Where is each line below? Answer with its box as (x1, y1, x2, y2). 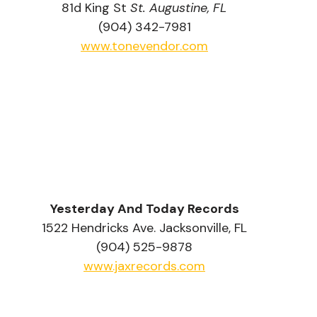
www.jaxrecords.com (83, 258, 205, 275)
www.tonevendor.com (81, 38, 208, 55)
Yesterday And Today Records (50, 200, 239, 218)
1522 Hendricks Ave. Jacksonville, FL (42, 219, 247, 237)
